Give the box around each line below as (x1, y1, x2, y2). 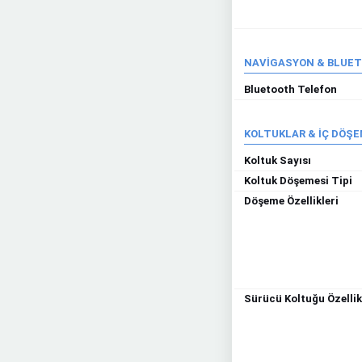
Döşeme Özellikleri (244, 195, 339, 207)
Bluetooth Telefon (244, 83, 337, 95)
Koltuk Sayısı (244, 154, 311, 166)
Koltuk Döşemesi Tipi (244, 175, 352, 187)
